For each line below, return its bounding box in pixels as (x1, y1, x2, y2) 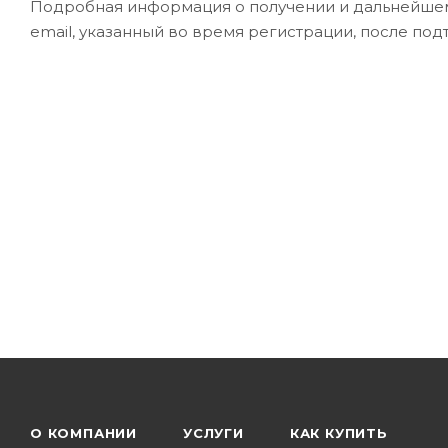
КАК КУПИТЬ (289, 425, 388, 441)
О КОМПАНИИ (30, 425, 137, 441)
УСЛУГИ (183, 425, 244, 441)
